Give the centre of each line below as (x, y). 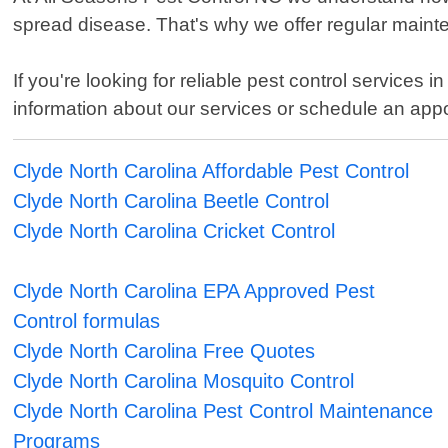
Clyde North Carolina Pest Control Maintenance (223, 411)
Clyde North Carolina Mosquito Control (184, 381)
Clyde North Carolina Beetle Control (171, 201)
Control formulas (87, 321)
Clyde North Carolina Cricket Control (174, 231)
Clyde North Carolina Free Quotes (164, 351)
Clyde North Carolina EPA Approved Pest (194, 291)
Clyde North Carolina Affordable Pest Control (211, 171)
